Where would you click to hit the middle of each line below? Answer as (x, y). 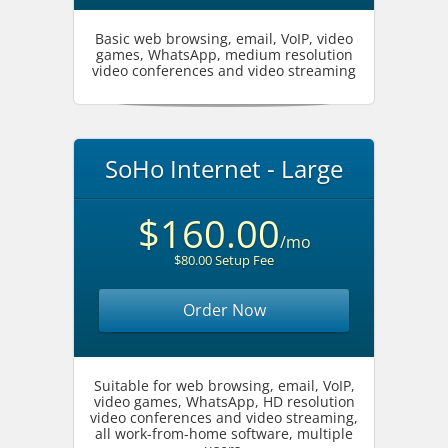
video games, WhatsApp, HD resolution (224, 401)
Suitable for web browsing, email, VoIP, (224, 385)
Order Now (224, 310)
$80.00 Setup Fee (224, 260)
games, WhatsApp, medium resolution (224, 54)
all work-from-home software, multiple (224, 433)
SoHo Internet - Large (224, 168)
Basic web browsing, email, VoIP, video (224, 38)
